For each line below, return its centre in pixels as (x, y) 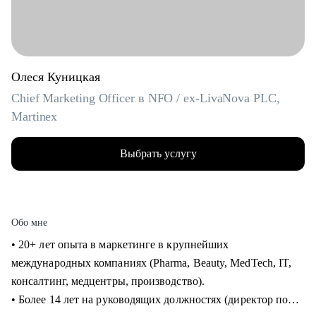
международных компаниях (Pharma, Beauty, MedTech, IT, (152, 263)
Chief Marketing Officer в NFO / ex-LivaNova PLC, (146, 98)
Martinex (35, 116)
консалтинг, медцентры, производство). (110, 281)
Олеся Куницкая (56, 77)
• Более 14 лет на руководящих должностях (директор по (150, 299)
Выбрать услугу (158, 153)
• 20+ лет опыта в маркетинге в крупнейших (120, 244)
